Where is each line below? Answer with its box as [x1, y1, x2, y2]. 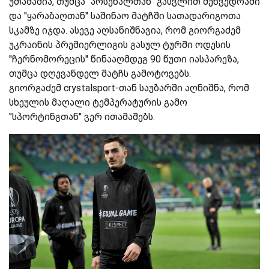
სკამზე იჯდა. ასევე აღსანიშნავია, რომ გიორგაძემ [9, 25, 241, 37]
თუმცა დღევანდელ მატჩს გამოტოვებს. [9, 68, 191, 80]
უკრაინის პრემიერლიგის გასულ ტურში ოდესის [9, 39, 231, 51]
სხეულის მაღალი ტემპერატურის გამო [9, 97, 187, 109]
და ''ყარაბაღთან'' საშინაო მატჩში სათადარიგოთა [9, 10, 241, 22]
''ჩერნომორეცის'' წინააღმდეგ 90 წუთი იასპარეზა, [9, 53, 239, 65]
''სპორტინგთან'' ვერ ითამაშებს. [9, 111, 155, 123]
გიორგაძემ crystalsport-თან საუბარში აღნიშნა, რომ [9, 82, 249, 94]
